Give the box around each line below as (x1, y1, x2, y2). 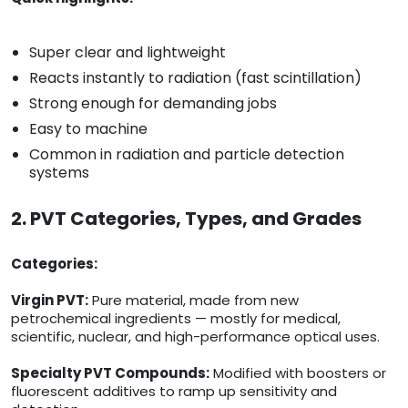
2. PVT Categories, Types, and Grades (11, 206, 362, 232)
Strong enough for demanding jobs (29, 93, 277, 115)
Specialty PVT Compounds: (11, 363, 209, 383)
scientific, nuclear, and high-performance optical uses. (11, 327, 380, 347)
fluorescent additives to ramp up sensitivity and (11, 382, 337, 402)
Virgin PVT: (11, 291, 88, 311)
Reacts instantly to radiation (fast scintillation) (29, 67, 362, 89)
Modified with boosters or (209, 363, 386, 383)
